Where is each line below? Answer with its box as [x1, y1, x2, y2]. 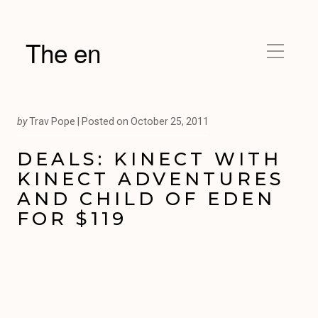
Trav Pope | [29, 116, 82, 127]
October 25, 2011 [131, 116, 209, 127]
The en [26, 34, 101, 70]
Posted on [82, 116, 128, 127]
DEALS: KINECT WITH [17, 148, 282, 170]
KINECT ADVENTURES [17, 168, 285, 190]
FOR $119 [17, 207, 127, 229]
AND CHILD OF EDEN [17, 187, 275, 209]
